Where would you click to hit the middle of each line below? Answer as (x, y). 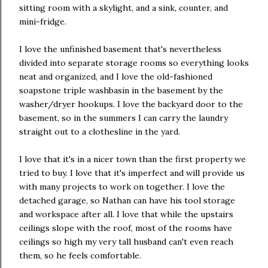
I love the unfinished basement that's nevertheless (120, 49)
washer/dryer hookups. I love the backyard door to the (131, 104)
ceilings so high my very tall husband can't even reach (126, 241)
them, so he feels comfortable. (80, 255)
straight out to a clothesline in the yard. (100, 131)
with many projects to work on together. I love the (122, 186)
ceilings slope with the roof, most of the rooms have (126, 228)
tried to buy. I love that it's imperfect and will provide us (132, 173)
